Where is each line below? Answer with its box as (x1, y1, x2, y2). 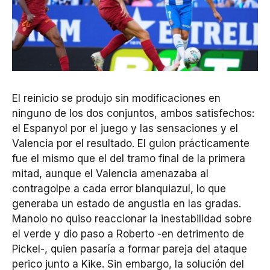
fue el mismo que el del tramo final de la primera (12, 152, 245, 165)
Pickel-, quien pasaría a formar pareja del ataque (12, 242, 247, 255)
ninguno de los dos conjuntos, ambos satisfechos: (12, 107, 254, 119)
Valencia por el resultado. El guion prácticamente (12, 137, 250, 149)
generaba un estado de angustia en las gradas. (12, 197, 241, 210)
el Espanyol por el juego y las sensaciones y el (12, 122, 238, 134)
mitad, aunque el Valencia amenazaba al (12, 167, 209, 180)
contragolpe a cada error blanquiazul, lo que (12, 182, 226, 195)
